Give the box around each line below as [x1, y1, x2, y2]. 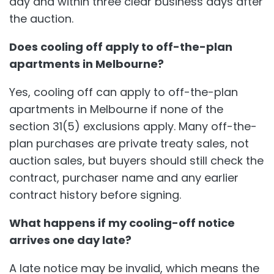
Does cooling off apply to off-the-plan [9, 39, 232, 54]
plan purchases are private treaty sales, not [9, 135, 249, 151]
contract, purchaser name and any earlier [9, 169, 239, 185]
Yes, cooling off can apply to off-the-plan [9, 84, 238, 100]
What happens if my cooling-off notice [9, 215, 235, 231]
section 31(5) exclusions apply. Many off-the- [9, 118, 257, 134]
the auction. [9, 10, 73, 26]
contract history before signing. [9, 187, 181, 202]
